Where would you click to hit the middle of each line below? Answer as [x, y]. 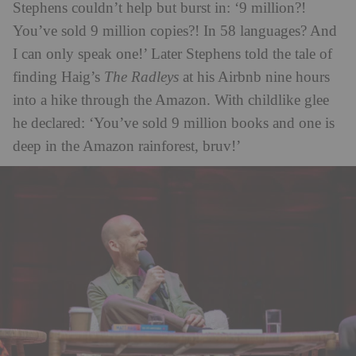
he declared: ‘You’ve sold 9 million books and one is [174, 123]
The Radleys [143, 77]
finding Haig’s [58, 77]
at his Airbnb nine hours [256, 77]
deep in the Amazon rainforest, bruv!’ [127, 146]
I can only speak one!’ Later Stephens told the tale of [172, 54]
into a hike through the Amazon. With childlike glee [171, 100]
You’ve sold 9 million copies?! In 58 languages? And [175, 31]
